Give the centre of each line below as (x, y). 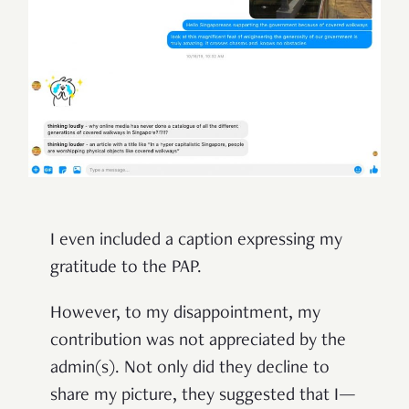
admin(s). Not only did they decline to (190, 369)
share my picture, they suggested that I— (203, 397)
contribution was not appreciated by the (198, 342)
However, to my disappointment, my (185, 315)
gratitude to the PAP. (126, 269)
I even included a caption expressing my (196, 241)
